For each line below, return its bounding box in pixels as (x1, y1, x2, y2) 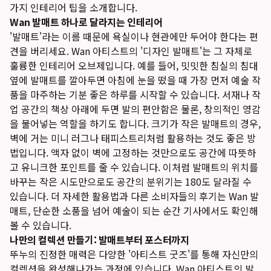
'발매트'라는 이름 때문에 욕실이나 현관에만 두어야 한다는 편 (10, 29, 258, 44)
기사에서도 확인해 (181, 203, 258, 218)
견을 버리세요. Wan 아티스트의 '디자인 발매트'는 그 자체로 (10, 44, 252, 58)
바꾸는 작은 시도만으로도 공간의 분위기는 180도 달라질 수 (10, 174, 252, 189)
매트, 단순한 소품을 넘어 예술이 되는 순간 (10, 203, 181, 218)
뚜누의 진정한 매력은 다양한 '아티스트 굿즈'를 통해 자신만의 (10, 247, 258, 261)
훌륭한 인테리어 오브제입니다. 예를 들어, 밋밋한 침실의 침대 (10, 58, 258, 73)
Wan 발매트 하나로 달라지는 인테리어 (10, 15, 163, 29)
